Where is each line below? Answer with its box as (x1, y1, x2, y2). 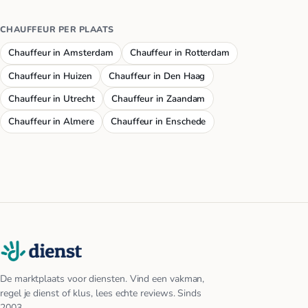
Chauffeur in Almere (8, 114, 94, 128)
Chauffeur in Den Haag (109, 69, 206, 82)
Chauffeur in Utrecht (8, 91, 95, 105)
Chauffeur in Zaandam (111, 91, 206, 105)
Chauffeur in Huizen (8, 69, 92, 82)
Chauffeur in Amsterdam (8, 46, 113, 60)
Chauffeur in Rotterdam (129, 46, 230, 60)
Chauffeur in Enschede (111, 114, 206, 128)
